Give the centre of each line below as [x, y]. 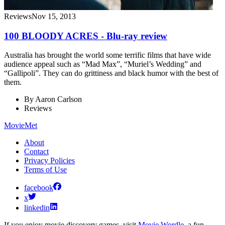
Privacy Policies [49, 161]
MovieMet [21, 126]
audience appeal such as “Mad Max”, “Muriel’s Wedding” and [103, 64]
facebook [39, 188]
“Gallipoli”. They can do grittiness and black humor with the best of [111, 73]
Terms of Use [45, 170]
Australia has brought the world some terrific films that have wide [107, 55]
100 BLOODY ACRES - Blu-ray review [86, 36]
